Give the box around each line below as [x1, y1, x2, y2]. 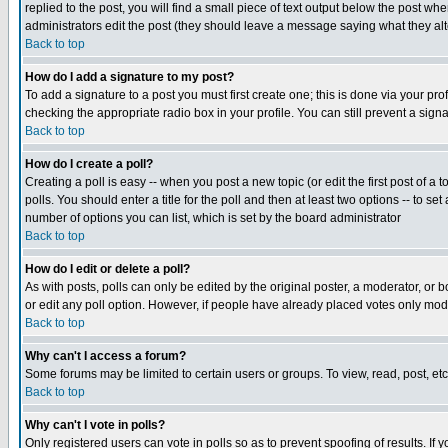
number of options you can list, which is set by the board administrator [25, 211, 401, 225]
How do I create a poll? [25, 157, 153, 171]
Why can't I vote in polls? [25, 418, 165, 432]
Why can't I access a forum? [25, 349, 186, 363]
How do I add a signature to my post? [25, 70, 234, 84]
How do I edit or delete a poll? [25, 262, 190, 276]
